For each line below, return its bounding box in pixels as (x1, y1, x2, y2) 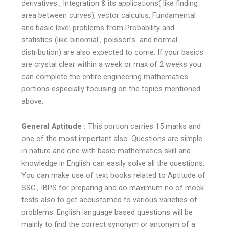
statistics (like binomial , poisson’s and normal (21, 35, 178, 44)
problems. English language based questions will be (21, 208, 193, 217)
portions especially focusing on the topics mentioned (21, 84, 201, 94)
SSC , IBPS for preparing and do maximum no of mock (21, 183, 204, 193)
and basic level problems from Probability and (21, 22, 175, 32)
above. (21, 96, 46, 106)
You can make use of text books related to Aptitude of (21, 171, 206, 180)
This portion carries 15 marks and (86, 122, 201, 131)
